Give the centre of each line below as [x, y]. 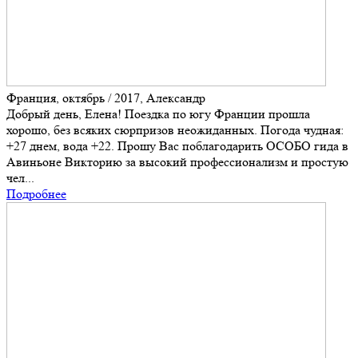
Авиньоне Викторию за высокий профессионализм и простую [177, 162]
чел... [20, 178]
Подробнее [36, 194]
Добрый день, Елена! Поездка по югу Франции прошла [158, 114]
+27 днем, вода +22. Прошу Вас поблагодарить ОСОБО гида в [177, 146]
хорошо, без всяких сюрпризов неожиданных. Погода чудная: [175, 130]
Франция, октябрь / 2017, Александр [106, 98]
